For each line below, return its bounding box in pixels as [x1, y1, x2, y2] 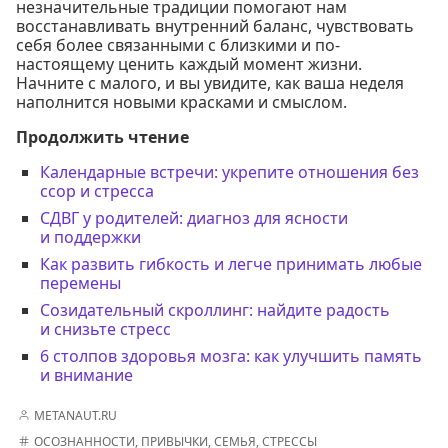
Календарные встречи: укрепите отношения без [40, 160, 419, 183]
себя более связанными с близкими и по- [16, 33, 340, 56]
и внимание [40, 363, 133, 386]
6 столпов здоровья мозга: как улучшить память [40, 344, 422, 367]
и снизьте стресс [40, 317, 171, 340]
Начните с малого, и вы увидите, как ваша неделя [16, 71, 404, 94]
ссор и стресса [40, 179, 154, 202]
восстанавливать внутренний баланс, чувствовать [16, 14, 414, 37]
